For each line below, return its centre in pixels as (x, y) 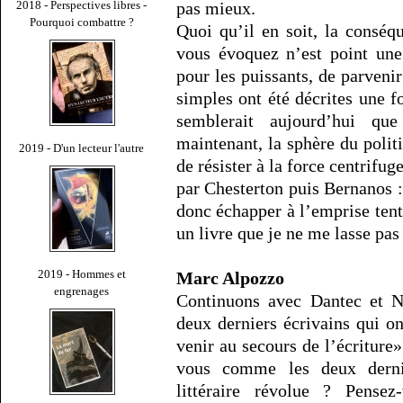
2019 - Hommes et (82, 273)
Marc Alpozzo (230, 278)
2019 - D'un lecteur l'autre (82, 148)
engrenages (82, 291)
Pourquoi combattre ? (82, 22)
